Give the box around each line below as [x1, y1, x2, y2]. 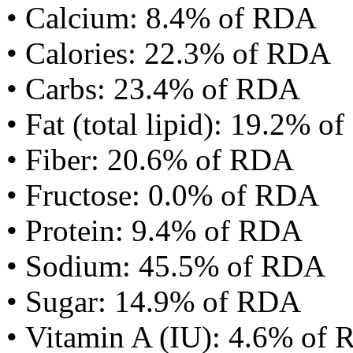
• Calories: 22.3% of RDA [6, 36, 331, 70]
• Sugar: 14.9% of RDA [6, 284, 301, 318]
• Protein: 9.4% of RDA [6, 214, 303, 247]
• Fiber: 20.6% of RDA [6, 143, 294, 176]
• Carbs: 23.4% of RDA [6, 72, 300, 106]
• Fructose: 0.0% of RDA [6, 178, 319, 212]
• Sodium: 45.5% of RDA [6, 249, 325, 283]
